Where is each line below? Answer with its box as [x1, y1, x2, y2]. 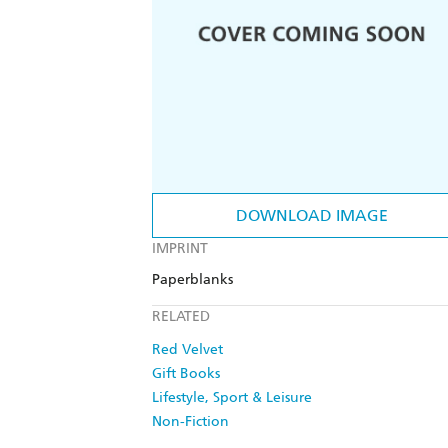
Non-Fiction [152, 413, 229, 431]
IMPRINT [152, 240, 208, 258]
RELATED [152, 308, 210, 326]
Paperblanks [152, 271, 233, 289]
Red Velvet [152, 341, 223, 359]
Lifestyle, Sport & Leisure [152, 389, 312, 407]
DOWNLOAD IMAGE [236, 206, 388, 226]
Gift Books [152, 365, 220, 383]
